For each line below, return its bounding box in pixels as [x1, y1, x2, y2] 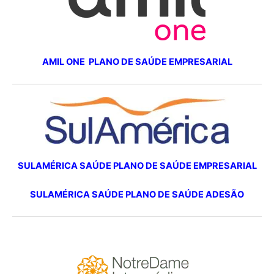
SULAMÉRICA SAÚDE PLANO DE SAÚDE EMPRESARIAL [17, 160, 257, 171]
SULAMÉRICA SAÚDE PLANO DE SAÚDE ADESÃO [30, 189, 244, 201]
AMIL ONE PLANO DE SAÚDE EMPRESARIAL [42, 56, 232, 68]
